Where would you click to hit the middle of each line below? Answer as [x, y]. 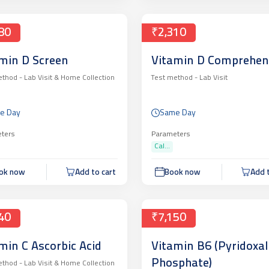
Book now [183, 172]
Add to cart [95, 172]
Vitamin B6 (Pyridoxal [209, 246]
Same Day [177, 113]
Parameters [171, 134]
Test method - [174, 78]
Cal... [162, 146]
